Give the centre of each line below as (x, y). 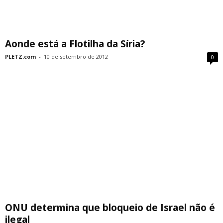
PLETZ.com (20, 57)
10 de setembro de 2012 (76, 57)
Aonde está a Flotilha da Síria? (75, 44)
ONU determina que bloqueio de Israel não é (110, 207)
